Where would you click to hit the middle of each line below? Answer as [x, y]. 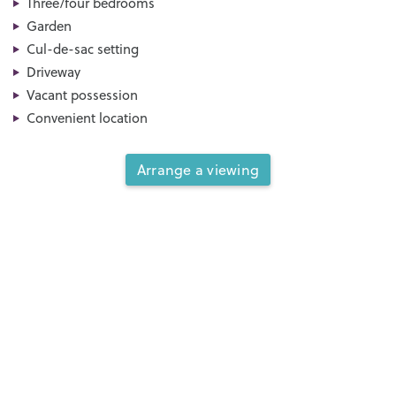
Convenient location [87, 118]
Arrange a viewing [198, 170]
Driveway [53, 72]
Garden [49, 27]
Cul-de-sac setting [83, 49]
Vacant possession [82, 95]
